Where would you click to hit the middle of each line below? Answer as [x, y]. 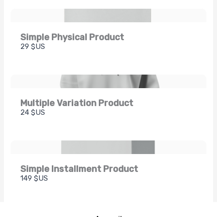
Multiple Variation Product [77, 103]
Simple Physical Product [72, 37]
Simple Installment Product [79, 169]
